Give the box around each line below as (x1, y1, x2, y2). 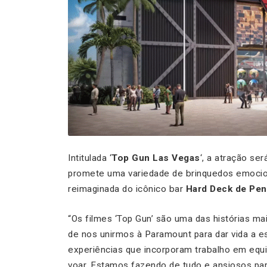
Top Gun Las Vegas (111, 153, 200, 164)
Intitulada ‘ (68, 153, 111, 164)
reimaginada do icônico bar (68, 184, 186, 195)
